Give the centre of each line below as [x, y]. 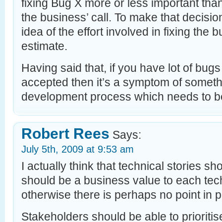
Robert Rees [65, 134]
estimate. [44, 46]
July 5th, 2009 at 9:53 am [78, 149]
